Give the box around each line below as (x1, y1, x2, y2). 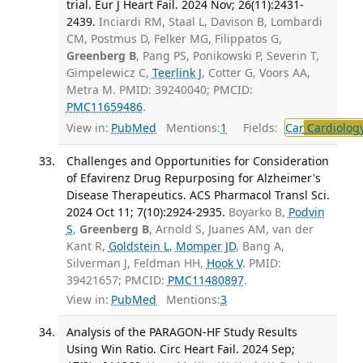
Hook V (206, 254, 242, 271)
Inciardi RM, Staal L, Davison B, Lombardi (98, 14, 322, 30)
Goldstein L (108, 237, 169, 254)
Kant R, (66, 237, 109, 254)
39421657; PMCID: (66, 271, 168, 288)
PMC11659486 (66, 99, 143, 115)
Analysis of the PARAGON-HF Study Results (66, 324, 297, 340)
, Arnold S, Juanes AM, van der (148, 220, 314, 237)
